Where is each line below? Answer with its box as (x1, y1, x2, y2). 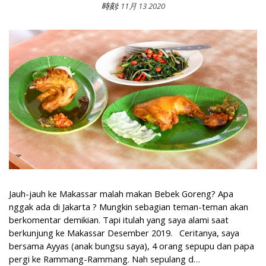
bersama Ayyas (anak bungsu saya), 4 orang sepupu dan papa (9, 239, 254, 252)
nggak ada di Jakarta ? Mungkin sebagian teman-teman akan (9, 200, 248, 213)
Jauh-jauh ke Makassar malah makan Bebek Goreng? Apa (9, 187, 233, 199)
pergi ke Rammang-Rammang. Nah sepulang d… (9, 252, 200, 265)
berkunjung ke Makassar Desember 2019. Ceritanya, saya (9, 226, 239, 239)
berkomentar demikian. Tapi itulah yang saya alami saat (9, 213, 229, 226)
